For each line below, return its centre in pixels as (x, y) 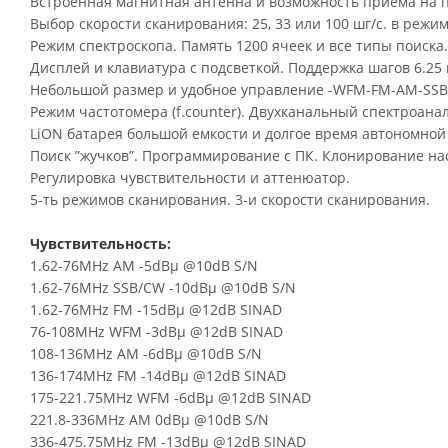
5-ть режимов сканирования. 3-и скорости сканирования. (230, 199)
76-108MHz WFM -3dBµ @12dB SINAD (156, 331)
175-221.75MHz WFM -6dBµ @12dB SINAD (170, 397)
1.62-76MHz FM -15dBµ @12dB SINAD (156, 309)
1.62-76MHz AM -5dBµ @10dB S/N (144, 265)
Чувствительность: (100, 243)
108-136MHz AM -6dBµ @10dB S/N (146, 353)
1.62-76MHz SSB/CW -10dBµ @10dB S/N (163, 287)
